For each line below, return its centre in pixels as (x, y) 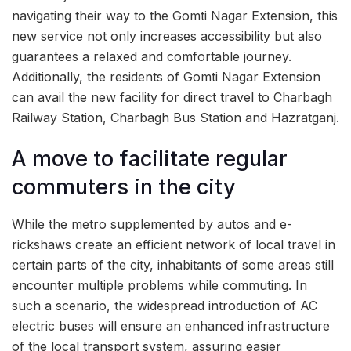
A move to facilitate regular (150, 159)
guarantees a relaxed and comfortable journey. (152, 56)
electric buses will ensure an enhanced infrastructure (171, 326)
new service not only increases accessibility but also (167, 36)
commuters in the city (124, 187)
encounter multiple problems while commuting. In (159, 286)
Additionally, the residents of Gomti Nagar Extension (166, 76)
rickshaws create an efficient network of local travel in (174, 245)
